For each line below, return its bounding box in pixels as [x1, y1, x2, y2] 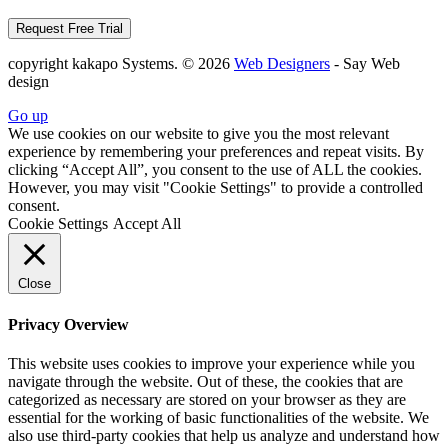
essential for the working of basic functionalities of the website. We [8, 408, 429, 426]
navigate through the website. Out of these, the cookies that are [8, 372, 403, 390]
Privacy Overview [8, 315, 129, 333]
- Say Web [330, 55, 400, 73]
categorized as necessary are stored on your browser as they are [8, 390, 406, 408]
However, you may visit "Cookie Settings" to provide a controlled [8, 179, 423, 197]
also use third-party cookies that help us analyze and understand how [8, 426, 440, 444]
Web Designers [234, 55, 330, 73]
